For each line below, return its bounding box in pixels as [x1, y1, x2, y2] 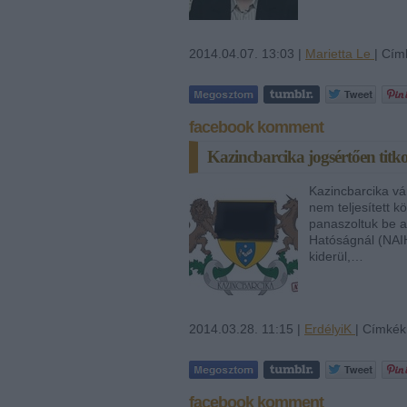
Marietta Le [305, 45, 374, 61]
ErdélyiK [304, 321, 355, 336]
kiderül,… [309, 248, 363, 263]
